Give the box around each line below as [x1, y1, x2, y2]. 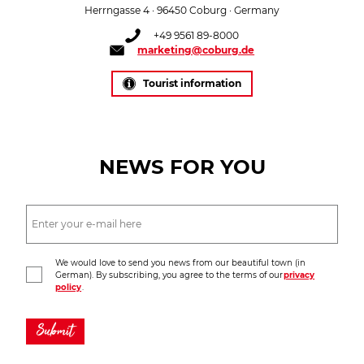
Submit [37, 318, 74, 344]
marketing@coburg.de [137, 43, 255, 56]
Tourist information [143, 77, 242, 89]
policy [55, 281, 82, 292]
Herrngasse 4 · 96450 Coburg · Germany [84, 4, 279, 17]
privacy [284, 269, 315, 280]
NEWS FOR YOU [98, 154, 266, 179]
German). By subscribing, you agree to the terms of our [55, 269, 284, 280]
